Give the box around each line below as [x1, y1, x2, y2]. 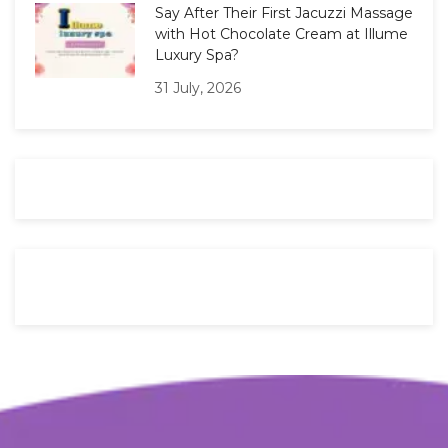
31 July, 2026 [155, 79, 241, 98]
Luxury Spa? [155, 46, 239, 65]
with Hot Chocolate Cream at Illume [155, 25, 408, 44]
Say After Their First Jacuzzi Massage [155, 4, 413, 23]
